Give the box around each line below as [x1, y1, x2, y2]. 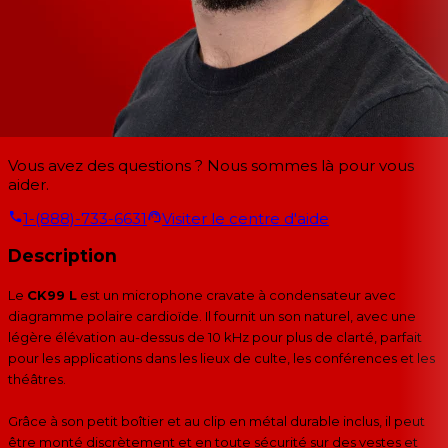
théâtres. [8, 371, 66, 387]
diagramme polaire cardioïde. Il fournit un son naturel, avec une [8, 308, 416, 324]
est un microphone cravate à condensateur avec [77, 287, 396, 303]
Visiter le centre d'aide [162, 208, 329, 228]
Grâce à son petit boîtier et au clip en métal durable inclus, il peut [8, 413, 425, 429]
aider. [8, 174, 49, 194]
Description [8, 245, 117, 267]
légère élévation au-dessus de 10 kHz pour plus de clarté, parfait [8, 329, 422, 345]
